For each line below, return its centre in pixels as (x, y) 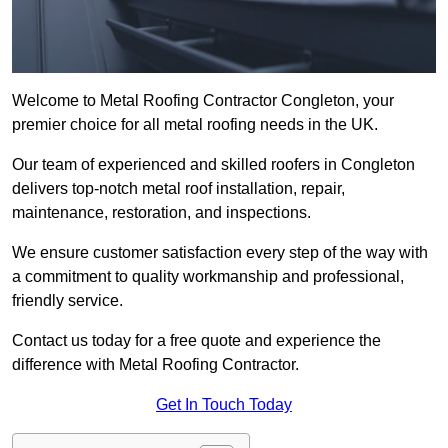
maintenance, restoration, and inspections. (161, 213)
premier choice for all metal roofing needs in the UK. (195, 125)
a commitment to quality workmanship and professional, (208, 277)
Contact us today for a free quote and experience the (196, 341)
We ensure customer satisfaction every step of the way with (220, 253)
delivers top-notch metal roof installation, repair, (178, 189)
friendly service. (67, 301)
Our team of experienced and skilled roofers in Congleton (213, 165)
